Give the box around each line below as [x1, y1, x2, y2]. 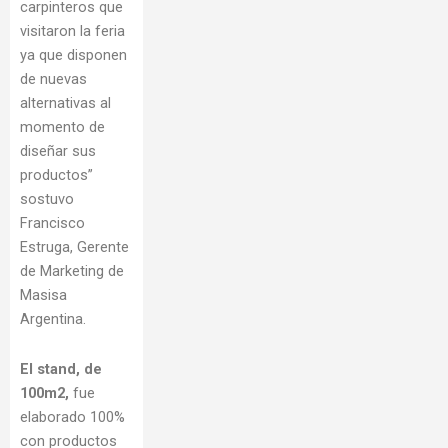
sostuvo [20, 190, 74, 208]
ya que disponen [20, 46, 127, 64]
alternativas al [20, 94, 111, 112]
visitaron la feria [20, 22, 125, 40]
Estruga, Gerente [20, 238, 129, 256]
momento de [20, 118, 105, 136]
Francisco [20, 214, 85, 232]
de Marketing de [20, 262, 124, 280]
